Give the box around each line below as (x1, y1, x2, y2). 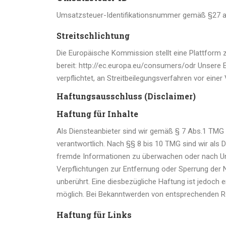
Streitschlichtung (56, 30, 130, 41)
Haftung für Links (56, 209, 132, 220)
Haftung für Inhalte (56, 108, 138, 119)
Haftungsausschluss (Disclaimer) (56, 91, 196, 101)
